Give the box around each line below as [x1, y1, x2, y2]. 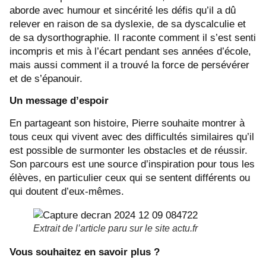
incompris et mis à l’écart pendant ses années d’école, [9, 45, 251, 57]
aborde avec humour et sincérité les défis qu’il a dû [9, 4, 236, 16]
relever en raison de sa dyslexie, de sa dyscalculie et [9, 18, 246, 30]
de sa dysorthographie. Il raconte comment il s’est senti [9, 31, 256, 43]
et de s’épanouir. [9, 72, 83, 84]
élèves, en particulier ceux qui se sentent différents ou [9, 172, 250, 183]
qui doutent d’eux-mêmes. [9, 185, 124, 197]
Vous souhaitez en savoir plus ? [9, 246, 160, 258]
